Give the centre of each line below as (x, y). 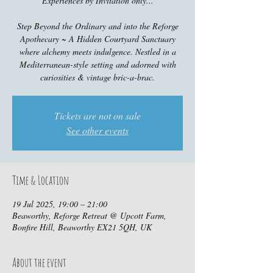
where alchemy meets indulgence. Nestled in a (97, 51)
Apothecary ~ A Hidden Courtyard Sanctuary (97, 39)
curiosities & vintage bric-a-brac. (97, 77)
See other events (97, 130)
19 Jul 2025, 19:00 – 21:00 (60, 204)
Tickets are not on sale (97, 115)
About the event (39, 262)
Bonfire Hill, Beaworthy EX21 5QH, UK (82, 227)
